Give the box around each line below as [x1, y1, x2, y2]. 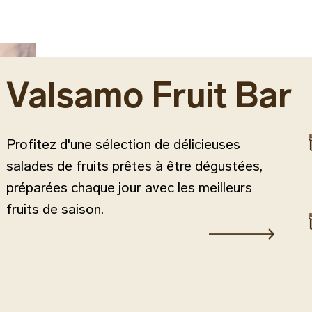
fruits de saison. [6, 201, 104, 217]
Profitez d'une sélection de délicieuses [6, 136, 240, 153]
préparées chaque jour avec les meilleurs [6, 179, 252, 196]
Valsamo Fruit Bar [6, 75, 292, 116]
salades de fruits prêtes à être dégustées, [6, 157, 263, 174]
